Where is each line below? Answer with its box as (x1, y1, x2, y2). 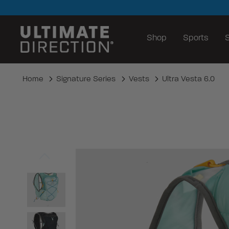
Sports (182, 33, 209, 43)
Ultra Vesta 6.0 (162, 74, 215, 83)
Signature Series (56, 74, 116, 83)
